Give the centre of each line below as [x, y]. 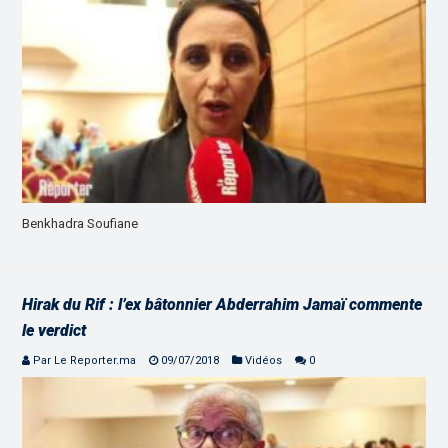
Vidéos [264, 361]
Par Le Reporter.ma [85, 361]
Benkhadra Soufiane [80, 224]
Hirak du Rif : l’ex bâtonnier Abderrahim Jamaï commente [222, 305]
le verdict [54, 331]
